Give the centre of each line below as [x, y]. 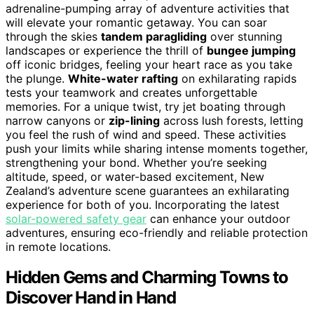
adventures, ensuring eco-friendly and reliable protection [157, 232]
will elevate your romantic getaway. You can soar [136, 22]
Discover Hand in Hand [91, 298]
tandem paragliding [154, 36]
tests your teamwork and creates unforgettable [131, 92]
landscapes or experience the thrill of [106, 50]
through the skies [53, 36]
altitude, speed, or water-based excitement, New [135, 176]
